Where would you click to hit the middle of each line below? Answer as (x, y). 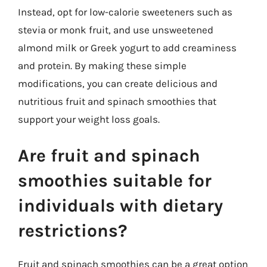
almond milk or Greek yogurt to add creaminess (127, 47)
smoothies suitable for (115, 181)
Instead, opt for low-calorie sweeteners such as (125, 12)
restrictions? (73, 231)
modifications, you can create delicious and (118, 83)
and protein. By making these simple (102, 65)
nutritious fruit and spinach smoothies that (117, 101)
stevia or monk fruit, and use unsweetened (116, 30)
